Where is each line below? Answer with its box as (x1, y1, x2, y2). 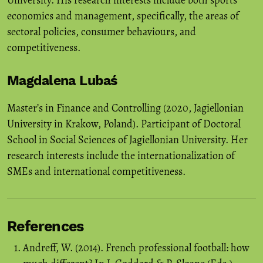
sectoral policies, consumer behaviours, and (7, 25, 196, 39)
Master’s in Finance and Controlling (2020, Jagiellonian (7, 101, 244, 116)
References (7, 218, 84, 235)
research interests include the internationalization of (7, 149, 235, 163)
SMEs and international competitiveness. (7, 164, 186, 179)
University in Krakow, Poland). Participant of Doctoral (7, 117, 241, 131)
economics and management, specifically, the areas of (7, 9, 239, 23)
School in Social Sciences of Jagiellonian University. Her (7, 133, 248, 147)
